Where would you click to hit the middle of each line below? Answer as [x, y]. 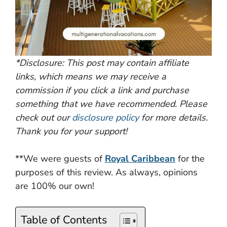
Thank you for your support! [71, 131]
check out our [44, 117]
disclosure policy [105, 117]
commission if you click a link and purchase [102, 90]
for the [190, 158]
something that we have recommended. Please [111, 104]
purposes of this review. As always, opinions [106, 172]
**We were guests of [60, 158]
